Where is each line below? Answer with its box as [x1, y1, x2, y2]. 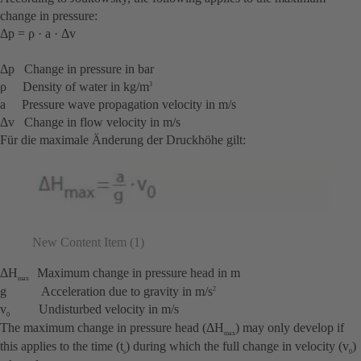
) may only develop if [235, 320, 344, 334]
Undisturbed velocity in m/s [13, 301, 179, 316]
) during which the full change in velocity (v [126, 339, 349, 354]
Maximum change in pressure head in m [31, 265, 240, 280]
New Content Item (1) [32, 234, 144, 249]
